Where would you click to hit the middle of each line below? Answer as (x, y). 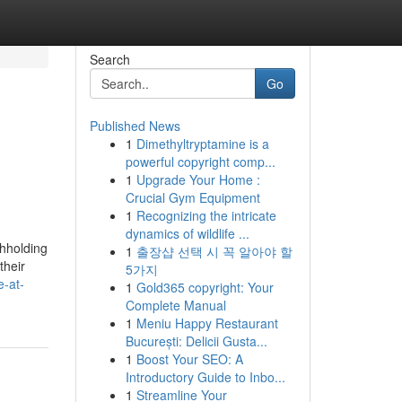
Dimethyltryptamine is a (202, 144)
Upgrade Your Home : (198, 179)
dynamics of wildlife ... (187, 233)
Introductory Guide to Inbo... (205, 377)
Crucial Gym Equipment (192, 197)
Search (109, 59)
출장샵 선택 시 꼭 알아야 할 (214, 251)
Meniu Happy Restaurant (207, 323)
